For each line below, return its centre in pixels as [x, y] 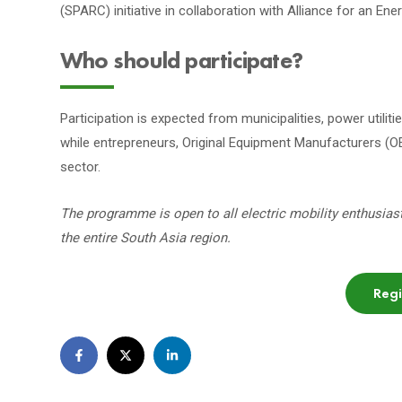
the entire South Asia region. [145, 238]
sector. [80, 167]
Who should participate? [182, 61]
